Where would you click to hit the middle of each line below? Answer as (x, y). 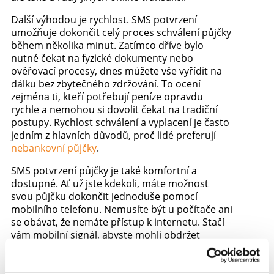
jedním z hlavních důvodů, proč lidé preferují (113, 135)
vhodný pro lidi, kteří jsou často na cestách (109, 261)
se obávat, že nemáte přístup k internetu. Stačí (117, 222)
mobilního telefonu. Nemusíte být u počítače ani (121, 209)
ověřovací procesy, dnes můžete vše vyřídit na (116, 71)
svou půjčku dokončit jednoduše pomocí (104, 197)
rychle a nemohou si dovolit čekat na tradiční (114, 110)
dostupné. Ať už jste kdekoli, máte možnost (109, 184)
